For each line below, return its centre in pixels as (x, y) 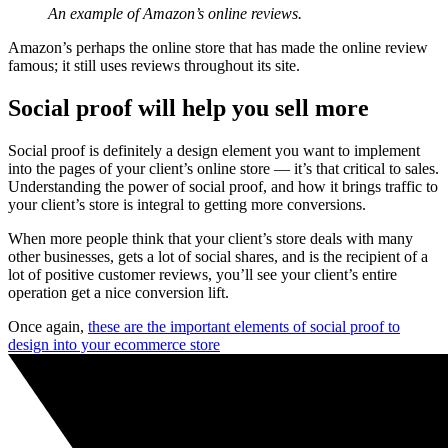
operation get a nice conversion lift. (118, 293)
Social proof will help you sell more (188, 108)
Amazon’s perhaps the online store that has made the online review (218, 48)
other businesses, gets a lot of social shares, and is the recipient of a (218, 257)
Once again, (48, 327)
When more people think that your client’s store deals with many (210, 239)
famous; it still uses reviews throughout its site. (154, 66)
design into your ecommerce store (114, 345)
